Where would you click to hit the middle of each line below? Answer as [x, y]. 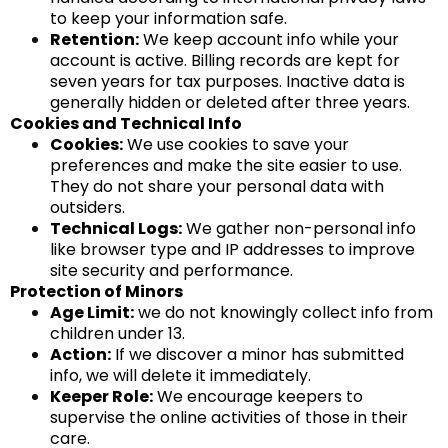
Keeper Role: [101, 396]
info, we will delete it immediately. [180, 375]
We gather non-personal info [299, 228]
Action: [80, 354]
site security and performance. [171, 270]
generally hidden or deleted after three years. [230, 102]
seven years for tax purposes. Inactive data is [227, 81]
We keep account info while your [269, 39]
